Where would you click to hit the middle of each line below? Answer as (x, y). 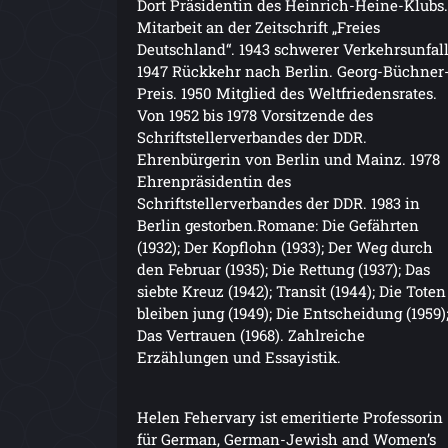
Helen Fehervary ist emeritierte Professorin (290, 416)
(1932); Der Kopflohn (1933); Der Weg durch (285, 246)
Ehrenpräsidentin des (214, 180)
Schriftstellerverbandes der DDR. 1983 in (278, 202)
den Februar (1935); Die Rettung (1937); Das (283, 268)
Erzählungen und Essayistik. (239, 356)
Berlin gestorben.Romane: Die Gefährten (278, 224)
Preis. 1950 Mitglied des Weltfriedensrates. (287, 92)
